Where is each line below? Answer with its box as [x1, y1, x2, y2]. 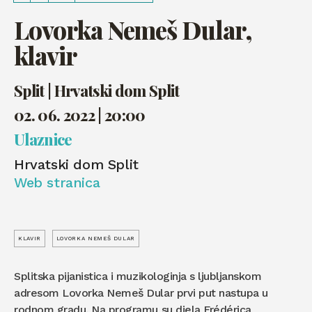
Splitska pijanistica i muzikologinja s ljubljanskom [14, 270, 262, 283]
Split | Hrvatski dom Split [14, 80, 180, 102]
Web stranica [14, 174, 100, 192]
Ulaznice [14, 129, 72, 150]
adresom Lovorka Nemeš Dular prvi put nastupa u [14, 286, 268, 300]
